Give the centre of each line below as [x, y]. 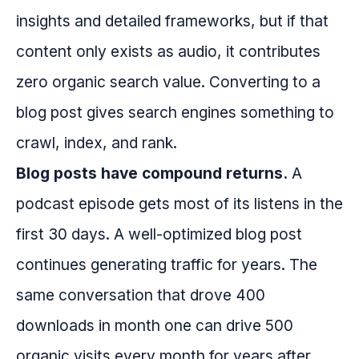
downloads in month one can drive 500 [155, 326]
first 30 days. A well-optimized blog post [159, 234]
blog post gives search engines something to [175, 113]
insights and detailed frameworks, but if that [172, 21]
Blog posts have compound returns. [152, 173]
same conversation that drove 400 [141, 295]
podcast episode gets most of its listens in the [179, 204]
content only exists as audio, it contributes [168, 52]
